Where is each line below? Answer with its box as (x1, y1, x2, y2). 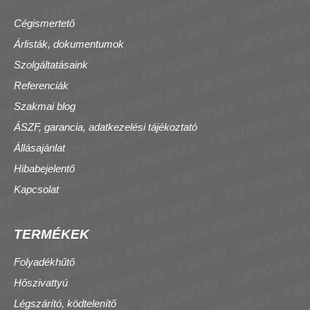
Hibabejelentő (14, 162, 75, 174)
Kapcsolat (14, 183, 59, 195)
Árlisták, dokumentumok (14, 37, 124, 50)
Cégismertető (14, 17, 75, 29)
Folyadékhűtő (14, 255, 75, 268)
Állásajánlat (14, 141, 65, 154)
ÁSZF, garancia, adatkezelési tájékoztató (14, 120, 197, 133)
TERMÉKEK (14, 226, 89, 241)
